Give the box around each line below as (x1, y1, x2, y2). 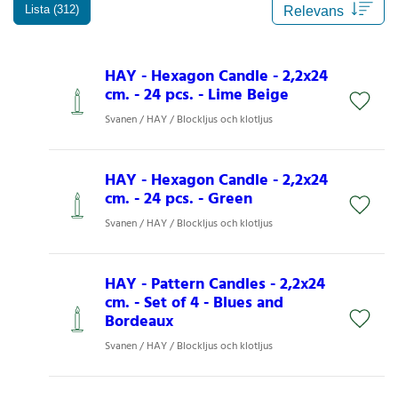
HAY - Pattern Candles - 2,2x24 (105, 272, 325, 298)
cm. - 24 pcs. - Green (105, 187, 252, 213)
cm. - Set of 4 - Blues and (105, 291, 283, 317)
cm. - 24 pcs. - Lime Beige (105, 83, 289, 109)
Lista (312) (25, 2, 79, 16)
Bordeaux (105, 309, 173, 336)
